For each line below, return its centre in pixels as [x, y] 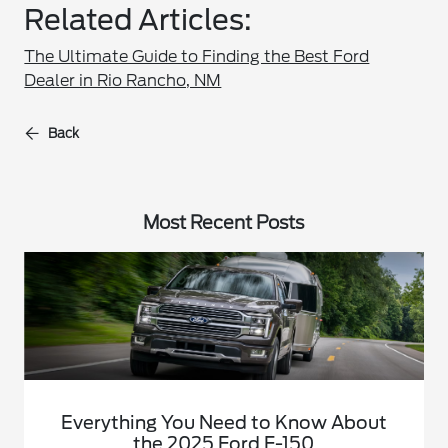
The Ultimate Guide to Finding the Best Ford [197, 57]
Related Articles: [138, 20]
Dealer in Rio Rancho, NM [123, 81]
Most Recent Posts [224, 223]
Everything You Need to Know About [223, 422]
